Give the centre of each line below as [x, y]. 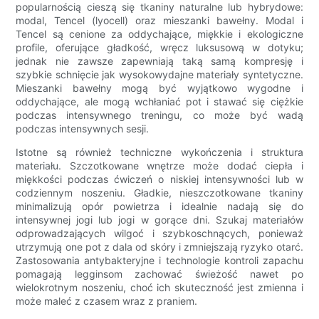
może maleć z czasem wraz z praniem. [107, 301]
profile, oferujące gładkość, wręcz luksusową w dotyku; [159, 48]
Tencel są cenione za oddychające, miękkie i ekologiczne [159, 34]
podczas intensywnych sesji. [83, 129]
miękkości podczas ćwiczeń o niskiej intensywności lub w [159, 179]
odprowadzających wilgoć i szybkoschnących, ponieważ [159, 234]
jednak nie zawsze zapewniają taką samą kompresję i [159, 61]
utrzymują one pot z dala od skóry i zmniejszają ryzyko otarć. [159, 247]
